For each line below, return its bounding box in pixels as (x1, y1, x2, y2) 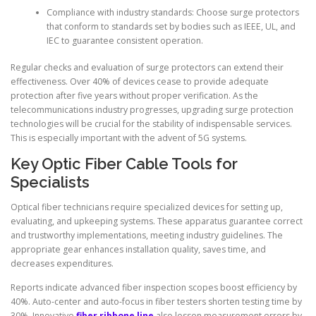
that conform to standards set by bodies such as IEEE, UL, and (46, 20, 296, 32)
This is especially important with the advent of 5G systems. (11, 132, 247, 145)
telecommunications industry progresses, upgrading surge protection (11, 104, 293, 116)
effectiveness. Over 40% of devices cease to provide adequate (11, 75, 269, 88)
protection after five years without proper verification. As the (11, 90, 258, 102)
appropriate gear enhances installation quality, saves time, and (11, 243, 266, 256)
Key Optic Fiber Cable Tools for (11, 154, 238, 174)
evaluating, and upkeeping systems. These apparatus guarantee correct (11, 215, 303, 228)
